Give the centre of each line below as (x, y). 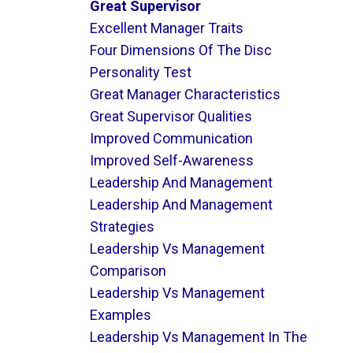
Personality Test (140, 72)
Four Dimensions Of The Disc (180, 50)
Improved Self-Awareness (171, 160)
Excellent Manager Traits (166, 28)
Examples (120, 315)
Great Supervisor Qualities (171, 116)
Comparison (128, 271)
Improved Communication (171, 138)
